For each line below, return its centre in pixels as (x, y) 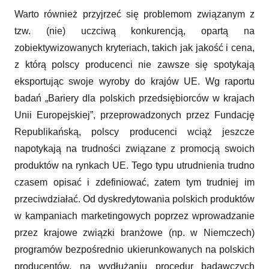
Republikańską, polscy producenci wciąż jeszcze (134, 131)
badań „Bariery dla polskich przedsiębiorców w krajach (134, 98)
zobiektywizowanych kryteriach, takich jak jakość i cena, (134, 47)
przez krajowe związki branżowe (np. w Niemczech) (134, 232)
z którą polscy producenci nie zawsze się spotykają (134, 64)
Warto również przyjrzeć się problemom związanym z (134, 14)
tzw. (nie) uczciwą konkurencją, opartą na (134, 31)
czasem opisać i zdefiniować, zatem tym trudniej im (134, 182)
